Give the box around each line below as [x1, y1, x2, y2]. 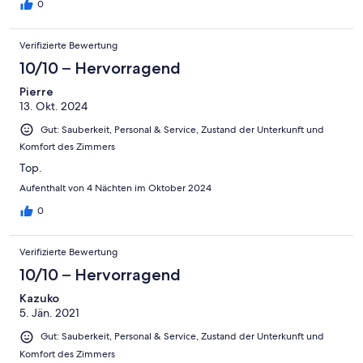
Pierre [19, 84, 53, 100]
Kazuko [19, 291, 59, 306]
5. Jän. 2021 [19, 305, 79, 321]
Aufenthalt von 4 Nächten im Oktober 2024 [19, 181, 211, 195]
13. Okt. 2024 [19, 99, 88, 114]
